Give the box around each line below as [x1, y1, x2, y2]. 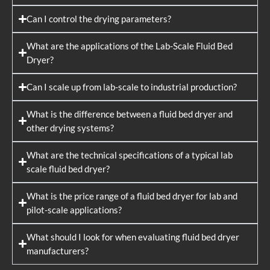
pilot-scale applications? [27, 204, 122, 215]
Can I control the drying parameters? [27, 13, 172, 24]
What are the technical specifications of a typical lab [27, 149, 233, 160]
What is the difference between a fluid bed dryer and [27, 108, 233, 119]
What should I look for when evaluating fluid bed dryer [27, 231, 240, 242]
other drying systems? [27, 122, 115, 133]
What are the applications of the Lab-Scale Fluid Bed [27, 40, 233, 51]
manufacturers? [27, 245, 89, 256]
